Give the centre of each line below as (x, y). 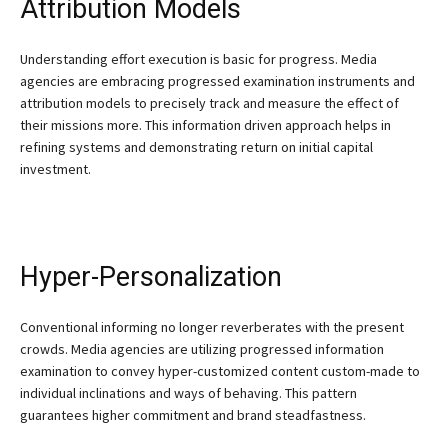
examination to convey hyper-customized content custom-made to (220, 370)
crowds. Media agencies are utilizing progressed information (202, 348)
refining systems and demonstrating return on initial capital (196, 146)
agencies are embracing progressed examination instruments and (217, 80)
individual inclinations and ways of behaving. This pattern (188, 392)
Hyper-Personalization (151, 276)
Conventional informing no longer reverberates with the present (212, 326)
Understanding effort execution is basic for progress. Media (198, 58)
